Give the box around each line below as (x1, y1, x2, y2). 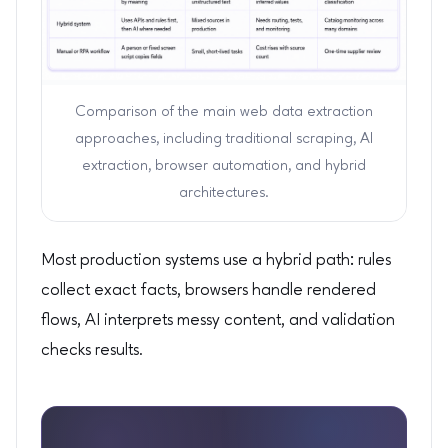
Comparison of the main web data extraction (75, 104, 373, 121)
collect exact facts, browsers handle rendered (41, 282, 376, 300)
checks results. (41, 342, 143, 360)
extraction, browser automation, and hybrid (82, 158, 366, 175)
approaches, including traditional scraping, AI (75, 131, 373, 148)
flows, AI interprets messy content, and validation (41, 312, 395, 330)
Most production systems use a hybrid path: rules (41, 252, 391, 270)
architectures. (179, 185, 269, 202)
